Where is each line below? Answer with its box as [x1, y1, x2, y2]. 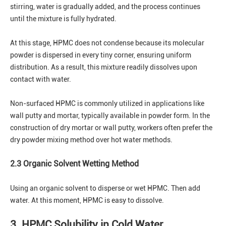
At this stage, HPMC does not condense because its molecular [10, 39, 204, 47]
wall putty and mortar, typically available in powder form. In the [10, 111, 210, 120]
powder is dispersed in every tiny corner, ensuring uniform [10, 51, 191, 60]
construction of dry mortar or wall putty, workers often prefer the [10, 124, 212, 132]
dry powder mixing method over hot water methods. [10, 136, 173, 144]
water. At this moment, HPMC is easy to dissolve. [10, 196, 164, 205]
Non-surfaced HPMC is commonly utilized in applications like [10, 99, 204, 108]
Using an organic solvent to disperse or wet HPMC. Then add [10, 184, 200, 193]
